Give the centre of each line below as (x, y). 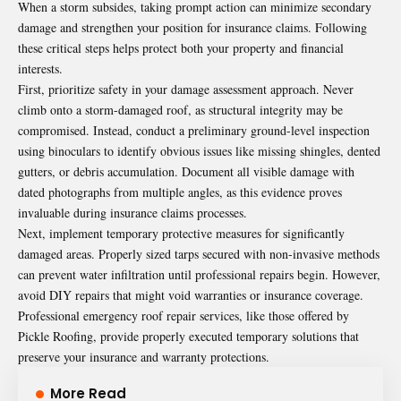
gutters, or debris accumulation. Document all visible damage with (186, 171)
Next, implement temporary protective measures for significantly (181, 233)
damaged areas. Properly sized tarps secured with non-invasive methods (199, 253)
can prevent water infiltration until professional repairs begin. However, (199, 274)
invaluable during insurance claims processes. (132, 212)
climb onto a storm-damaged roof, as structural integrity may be (180, 109)
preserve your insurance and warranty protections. (144, 356)
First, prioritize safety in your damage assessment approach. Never (186, 89)
